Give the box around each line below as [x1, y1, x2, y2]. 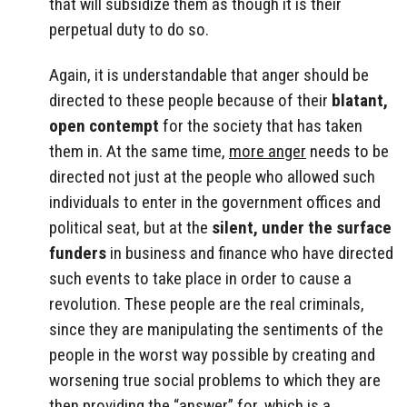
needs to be [306, 141, 389, 163]
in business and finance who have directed [106, 243, 393, 264]
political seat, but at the [49, 217, 212, 239]
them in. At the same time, [49, 141, 229, 163]
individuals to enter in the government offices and [49, 192, 381, 213]
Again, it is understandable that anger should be [49, 65, 369, 86]
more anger [229, 141, 306, 163]
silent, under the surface [212, 217, 392, 239]
